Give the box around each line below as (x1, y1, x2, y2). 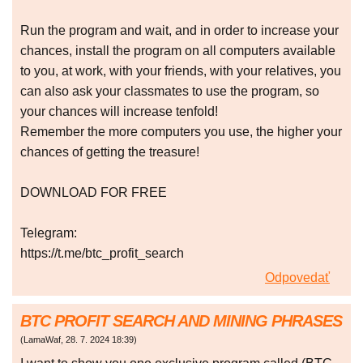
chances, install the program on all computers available (20, 44, 335, 58)
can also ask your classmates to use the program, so (20, 84, 319, 99)
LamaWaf (23, 335, 61, 345)
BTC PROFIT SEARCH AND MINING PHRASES (20, 312, 342, 331)
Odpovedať (265, 271, 330, 285)
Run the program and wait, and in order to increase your (20, 23, 339, 38)
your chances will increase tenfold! (20, 105, 218, 119)
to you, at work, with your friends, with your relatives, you (20, 64, 341, 79)
